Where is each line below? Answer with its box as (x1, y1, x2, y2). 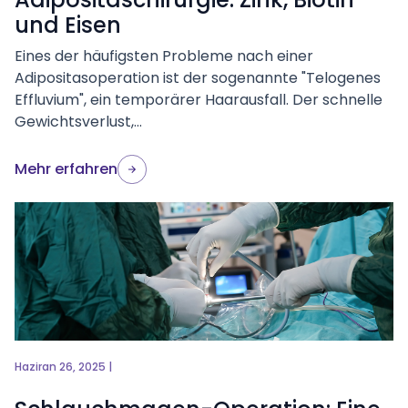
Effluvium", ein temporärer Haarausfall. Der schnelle (15, 89, 382, 110)
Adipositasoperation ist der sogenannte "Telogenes (15, 67, 381, 88)
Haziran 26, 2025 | (15, 359, 112, 374)
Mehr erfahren (15, 158, 117, 179)
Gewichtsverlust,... (15, 111, 142, 132)
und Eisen (15, 10, 121, 40)
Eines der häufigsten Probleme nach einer (15, 46, 313, 66)
